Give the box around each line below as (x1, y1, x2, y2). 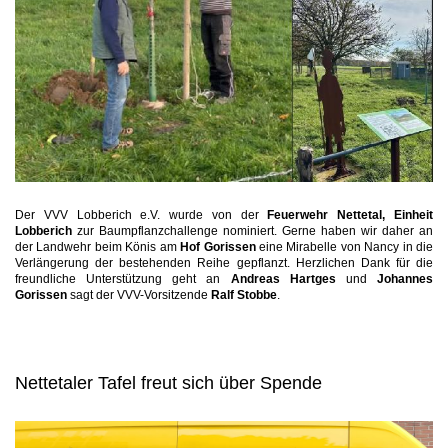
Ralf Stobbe (211, 288, 277, 302)
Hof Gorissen (180, 240, 256, 254)
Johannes (377, 272, 434, 286)
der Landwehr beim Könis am (15, 240, 181, 254)
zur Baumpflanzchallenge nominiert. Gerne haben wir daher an (72, 224, 433, 238)
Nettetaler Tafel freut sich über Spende (15, 373, 322, 394)
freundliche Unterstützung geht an (15, 272, 231, 286)
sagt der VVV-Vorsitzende (67, 288, 211, 302)
